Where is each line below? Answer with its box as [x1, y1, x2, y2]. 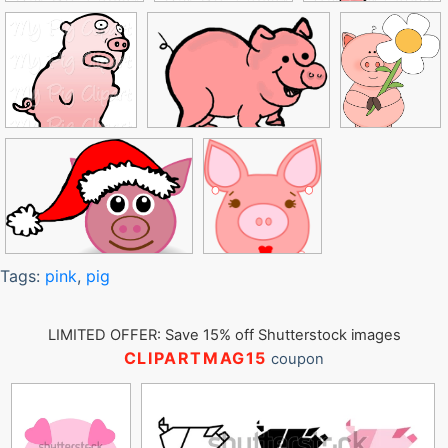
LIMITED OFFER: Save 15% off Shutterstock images [47, 326, 401, 344]
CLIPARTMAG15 [123, 348, 268, 368]
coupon [267, 350, 325, 368]
